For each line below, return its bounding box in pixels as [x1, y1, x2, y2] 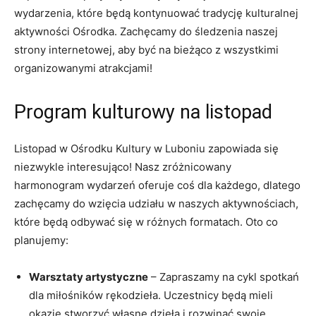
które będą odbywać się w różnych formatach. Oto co [14, 214, 278, 229]
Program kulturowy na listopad [14, 100, 272, 123]
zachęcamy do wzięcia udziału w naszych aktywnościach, [14, 196, 298, 210]
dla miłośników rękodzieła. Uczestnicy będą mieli [29, 288, 273, 302]
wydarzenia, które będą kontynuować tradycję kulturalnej [14, 6, 298, 20]
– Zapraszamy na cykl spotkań [148, 269, 299, 284]
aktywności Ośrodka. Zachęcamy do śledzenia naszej [14, 24, 278, 38]
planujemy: [14, 233, 68, 247]
